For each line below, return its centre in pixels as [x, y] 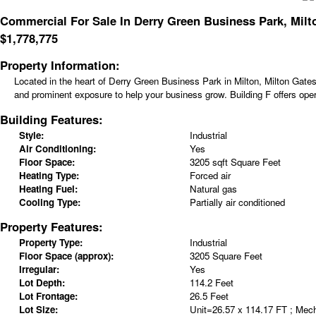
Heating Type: [49, 175]
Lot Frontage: [48, 296]
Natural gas [213, 188]
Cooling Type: [49, 202]
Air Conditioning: [57, 148]
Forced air [210, 175]
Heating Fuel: [48, 188]
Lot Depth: [42, 283]
